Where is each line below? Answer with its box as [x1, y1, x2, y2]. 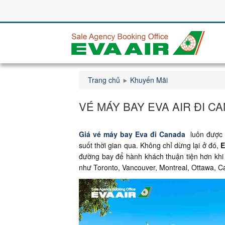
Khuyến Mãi [130, 75, 168, 85]
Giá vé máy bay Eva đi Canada [79, 129, 186, 139]
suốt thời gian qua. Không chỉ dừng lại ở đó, [79, 140, 220, 150]
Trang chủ [88, 75, 120, 85]
